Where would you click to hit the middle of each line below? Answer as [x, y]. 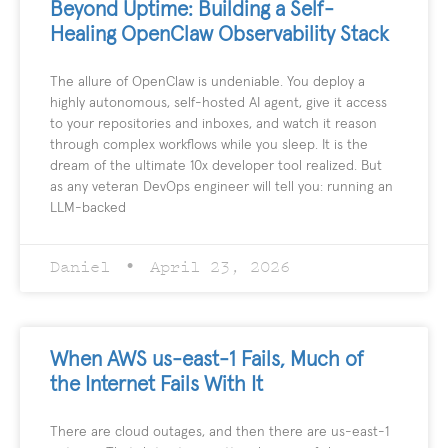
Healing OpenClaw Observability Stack [219, 34]
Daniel [85, 266]
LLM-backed [88, 207]
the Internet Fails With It [156, 384]
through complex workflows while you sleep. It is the [209, 144]
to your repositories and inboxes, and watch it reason [213, 123]
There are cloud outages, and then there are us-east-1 [219, 431]
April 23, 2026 [215, 266]
